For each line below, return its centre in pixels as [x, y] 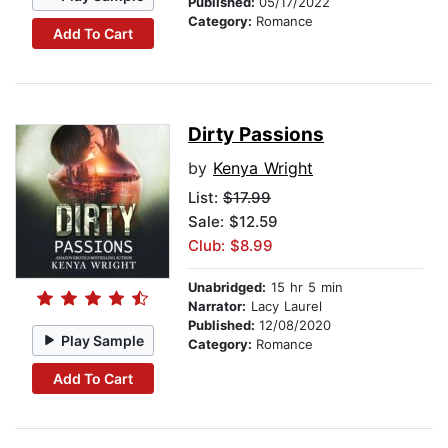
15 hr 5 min [304, 287]
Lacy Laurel [284, 306]
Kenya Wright [263, 168]
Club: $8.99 [230, 246]
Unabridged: [227, 287]
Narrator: [217, 306]
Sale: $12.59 [233, 222]
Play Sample [103, 340]
